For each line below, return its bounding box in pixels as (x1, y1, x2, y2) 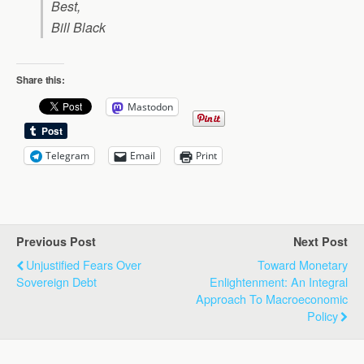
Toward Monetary (258, 256, 348, 273)
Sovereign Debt (16, 273, 97, 290)
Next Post (293, 233, 348, 249)
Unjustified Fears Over (26, 256, 141, 273)
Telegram (45, 149, 89, 162)
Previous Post (16, 233, 96, 249)
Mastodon (128, 100, 173, 114)
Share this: (16, 72, 65, 87)
